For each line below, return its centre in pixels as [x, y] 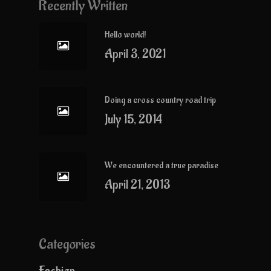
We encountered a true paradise [162, 166]
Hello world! [126, 35]
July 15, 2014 [133, 120]
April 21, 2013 [137, 185]
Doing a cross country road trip [160, 100]
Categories [67, 244]
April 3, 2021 [135, 54]
